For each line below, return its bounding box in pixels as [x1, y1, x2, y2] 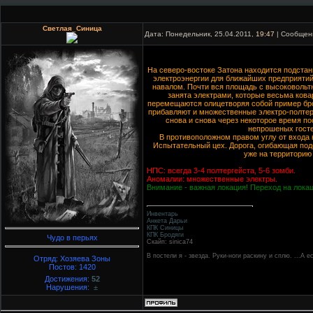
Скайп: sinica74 [147, 238, 193, 246]
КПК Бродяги [147, 231, 184, 239]
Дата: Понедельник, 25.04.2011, [145, 30, 256, 38]
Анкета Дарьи [147, 217, 187, 225]
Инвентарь [147, 210, 178, 218]
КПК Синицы [147, 224, 183, 232]
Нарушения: [46, 283, 92, 292]
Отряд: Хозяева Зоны [34, 254, 110, 263]
